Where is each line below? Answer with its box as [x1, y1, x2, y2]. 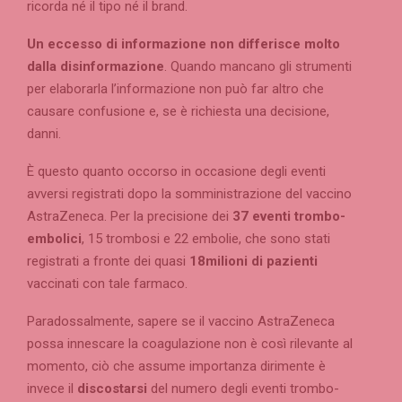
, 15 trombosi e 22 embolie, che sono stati [82, 231, 330, 248]
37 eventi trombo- [232, 208, 345, 225]
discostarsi [77, 380, 147, 398]
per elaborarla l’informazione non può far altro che [27, 81, 324, 98]
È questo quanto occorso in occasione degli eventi [27, 163, 326, 180]
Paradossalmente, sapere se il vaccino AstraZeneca [27, 313, 335, 330]
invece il [27, 380, 77, 398]
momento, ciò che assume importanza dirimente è [27, 358, 326, 375]
